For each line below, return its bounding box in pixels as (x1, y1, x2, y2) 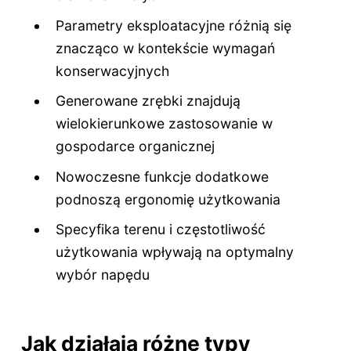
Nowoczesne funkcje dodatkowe (56, 168, 270, 185)
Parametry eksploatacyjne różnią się (56, 16, 292, 34)
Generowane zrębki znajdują (56, 92, 241, 110)
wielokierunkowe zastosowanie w (56, 115, 273, 132)
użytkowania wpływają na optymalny (56, 243, 295, 260)
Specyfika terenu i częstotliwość (56, 220, 266, 237)
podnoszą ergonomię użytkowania (56, 190, 281, 208)
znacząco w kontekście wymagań (56, 39, 276, 56)
